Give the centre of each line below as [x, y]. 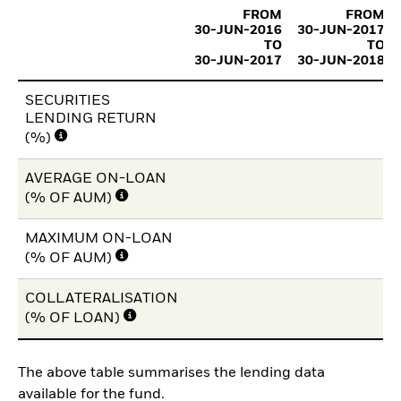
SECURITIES [68, 102]
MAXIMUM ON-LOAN [99, 239]
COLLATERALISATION [102, 299]
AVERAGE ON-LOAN [96, 179]
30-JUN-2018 [341, 61]
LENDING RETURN [91, 119]
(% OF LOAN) [73, 319]
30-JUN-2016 [238, 31]
